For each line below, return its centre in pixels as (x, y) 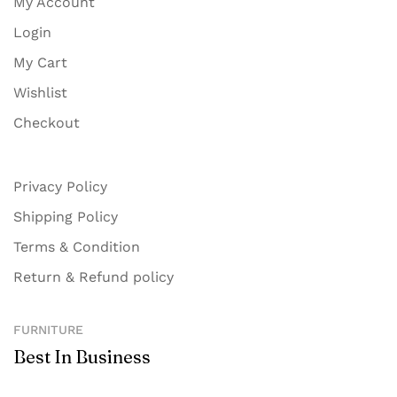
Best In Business (82, 357)
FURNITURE (48, 330)
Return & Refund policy (93, 277)
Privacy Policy (60, 187)
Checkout (47, 123)
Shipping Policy (66, 217)
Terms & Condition (77, 247)
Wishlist (40, 93)
